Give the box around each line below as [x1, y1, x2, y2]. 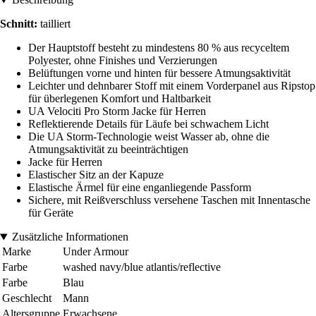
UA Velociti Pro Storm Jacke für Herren [28, 105, 206, 118]
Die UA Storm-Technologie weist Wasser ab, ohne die [28, 130, 269, 143]
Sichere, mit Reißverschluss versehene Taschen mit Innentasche [28, 194, 310, 207]
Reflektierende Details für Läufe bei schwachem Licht [28, 118, 269, 130]
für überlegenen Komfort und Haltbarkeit [28, 92, 211, 105]
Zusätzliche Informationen [11, 231, 128, 243]
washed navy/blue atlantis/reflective [63, 261, 221, 274]
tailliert [40, 18, 71, 30]
